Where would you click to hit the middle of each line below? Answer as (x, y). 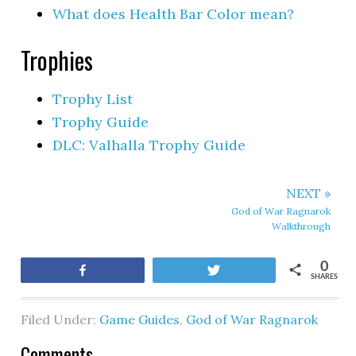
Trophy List (93, 99)
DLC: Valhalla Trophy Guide (149, 145)
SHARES (324, 277)
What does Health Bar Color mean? (174, 14)
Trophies (57, 60)
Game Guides (140, 319)
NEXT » (308, 193)
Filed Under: (60, 319)
